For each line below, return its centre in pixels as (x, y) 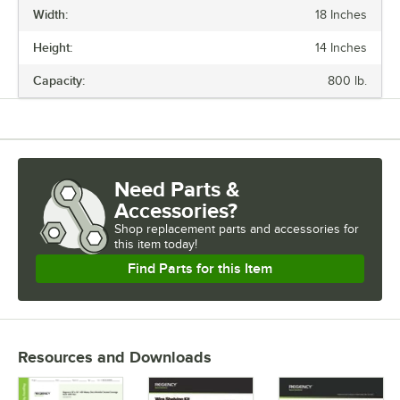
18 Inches (341, 15)
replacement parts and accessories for (253, 229)
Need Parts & (177, 189)
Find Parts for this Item (200, 269)
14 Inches (341, 48)
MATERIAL (29, 186)
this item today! (156, 245)
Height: (53, 48)
